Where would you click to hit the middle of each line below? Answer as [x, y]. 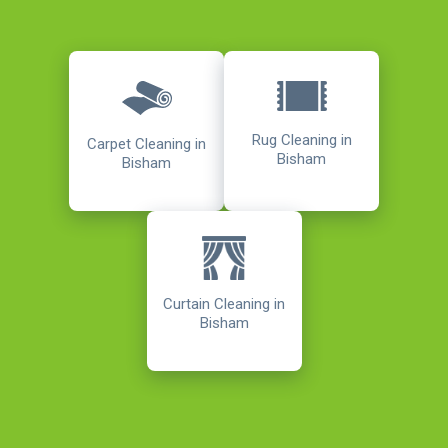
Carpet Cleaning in [146, 144]
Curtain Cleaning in [224, 303]
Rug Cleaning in [301, 139]
